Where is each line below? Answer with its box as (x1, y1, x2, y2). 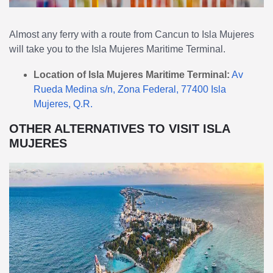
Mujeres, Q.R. (34, 98, 93, 109)
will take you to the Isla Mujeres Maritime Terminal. (9, 43, 225, 54)
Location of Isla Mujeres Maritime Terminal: (34, 69, 230, 80)
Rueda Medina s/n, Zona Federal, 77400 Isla (34, 83, 226, 94)
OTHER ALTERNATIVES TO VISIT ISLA (9, 121, 230, 135)
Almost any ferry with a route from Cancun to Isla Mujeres (9, 29, 254, 40)
